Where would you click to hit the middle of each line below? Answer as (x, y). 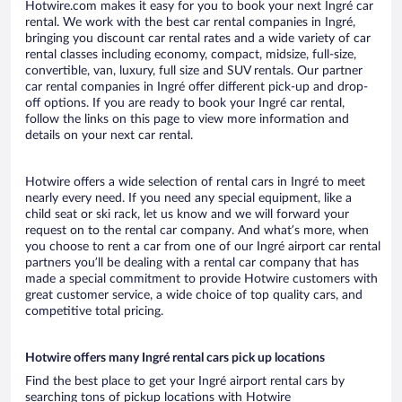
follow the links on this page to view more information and (187, 119)
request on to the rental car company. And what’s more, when (197, 230)
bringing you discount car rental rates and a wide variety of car (198, 38)
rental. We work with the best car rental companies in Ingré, (190, 22)
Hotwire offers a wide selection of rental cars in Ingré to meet (195, 182)
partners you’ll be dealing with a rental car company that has (192, 262)
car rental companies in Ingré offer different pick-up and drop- (197, 87)
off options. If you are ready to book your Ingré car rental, (185, 103)
